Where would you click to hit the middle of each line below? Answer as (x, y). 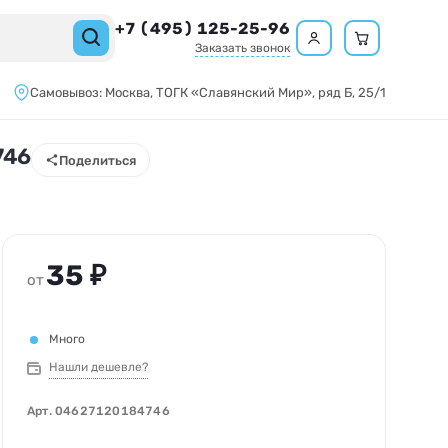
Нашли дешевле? (98, 367)
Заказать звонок (242, 48)
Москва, (130, 92)
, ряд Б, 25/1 (349, 92)
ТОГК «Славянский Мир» (234, 92)
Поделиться (98, 160)
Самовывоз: (67, 92)
